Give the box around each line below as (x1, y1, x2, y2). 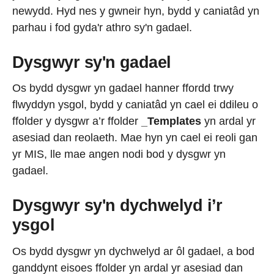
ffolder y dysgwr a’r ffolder (12, 115, 141, 128)
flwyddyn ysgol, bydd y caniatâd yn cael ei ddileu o (12, 98, 258, 111)
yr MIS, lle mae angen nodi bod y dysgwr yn (12, 148, 226, 161)
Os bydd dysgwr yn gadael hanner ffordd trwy (12, 82, 234, 95)
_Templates (141, 115, 201, 128)
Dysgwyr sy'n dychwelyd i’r (12, 196, 223, 215)
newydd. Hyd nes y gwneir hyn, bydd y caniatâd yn (12, 4, 259, 17)
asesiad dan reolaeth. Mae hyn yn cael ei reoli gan (12, 131, 257, 144)
